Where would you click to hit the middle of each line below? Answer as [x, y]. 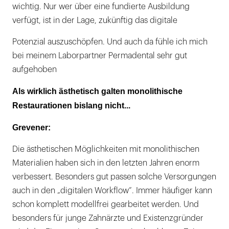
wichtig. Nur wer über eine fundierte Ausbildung [101, 6]
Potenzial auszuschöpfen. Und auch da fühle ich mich [110, 42]
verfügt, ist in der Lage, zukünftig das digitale [95, 20]
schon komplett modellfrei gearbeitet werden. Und [106, 204]
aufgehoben [35, 69]
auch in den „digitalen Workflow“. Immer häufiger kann [112, 190]
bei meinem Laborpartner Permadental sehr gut [100, 55]
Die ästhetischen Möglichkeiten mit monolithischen [106, 149]
